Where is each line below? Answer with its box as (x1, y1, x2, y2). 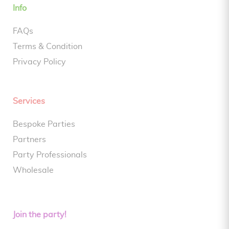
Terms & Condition (13, 42, 82, 51)
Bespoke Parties (13, 120, 75, 129)
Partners (13, 135, 46, 144)
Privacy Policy (13, 58, 66, 66)
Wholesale (13, 166, 54, 175)
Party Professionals (13, 151, 87, 159)
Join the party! (13, 211, 66, 219)
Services (13, 97, 45, 106)
